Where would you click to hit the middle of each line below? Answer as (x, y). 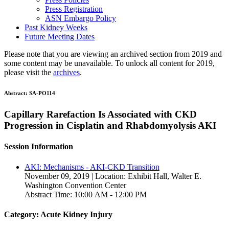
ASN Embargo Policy (81, 18)
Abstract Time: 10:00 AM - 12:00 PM (86, 194)
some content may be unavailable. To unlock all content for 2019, (109, 63)
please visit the (29, 73)
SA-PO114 (42, 93)
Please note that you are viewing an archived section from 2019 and (113, 54)
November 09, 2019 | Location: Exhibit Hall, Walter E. (113, 176)
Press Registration (74, 9)
